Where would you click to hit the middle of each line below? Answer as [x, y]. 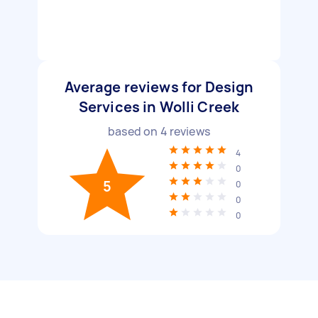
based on [134, 131]
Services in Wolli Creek [159, 107]
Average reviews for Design [159, 87]
